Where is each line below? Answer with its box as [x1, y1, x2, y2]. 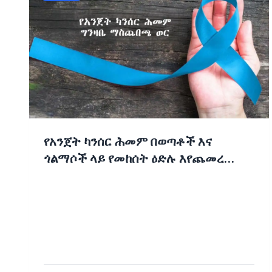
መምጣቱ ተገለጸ [44, 166, 118, 185]
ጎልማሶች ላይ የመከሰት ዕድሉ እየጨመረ [44, 149, 224, 168]
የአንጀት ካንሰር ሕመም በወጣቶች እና [44, 132, 212, 151]
